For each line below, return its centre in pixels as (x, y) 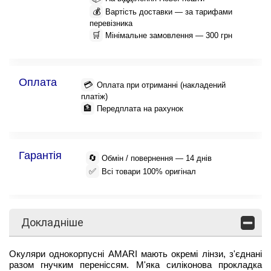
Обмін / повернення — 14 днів (157, 158)
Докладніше (52, 223)
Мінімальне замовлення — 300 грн (169, 35)
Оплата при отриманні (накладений (161, 85)
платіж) (94, 97)
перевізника (111, 24)
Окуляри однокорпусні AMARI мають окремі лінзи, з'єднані (135, 254)
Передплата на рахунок (140, 108)
